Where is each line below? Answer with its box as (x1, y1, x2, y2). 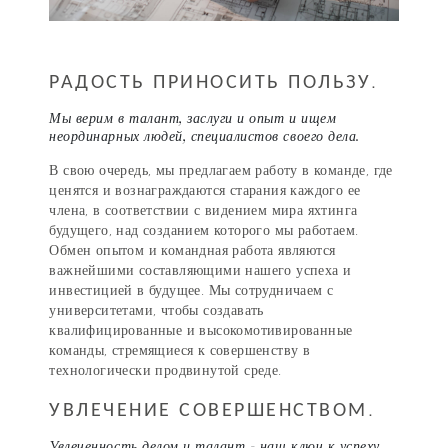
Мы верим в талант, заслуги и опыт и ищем (49, 107, 337, 130)
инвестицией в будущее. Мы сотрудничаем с (49, 282, 334, 300)
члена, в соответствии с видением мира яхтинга (49, 202, 358, 220)
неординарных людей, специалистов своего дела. (49, 125, 360, 148)
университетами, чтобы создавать (49, 302, 264, 320)
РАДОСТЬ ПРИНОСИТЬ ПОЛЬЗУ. (49, 69, 379, 94)
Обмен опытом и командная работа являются (49, 242, 336, 260)
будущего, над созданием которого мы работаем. (49, 222, 359, 240)
